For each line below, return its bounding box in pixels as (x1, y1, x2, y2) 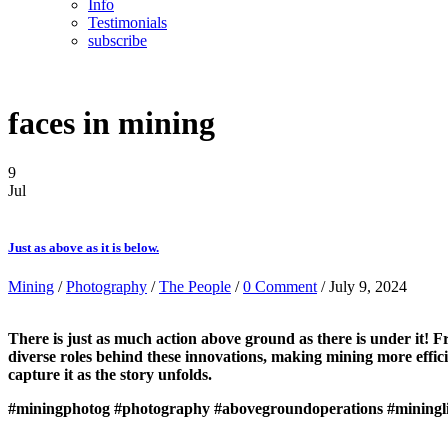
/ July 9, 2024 (317, 278, 407, 296)
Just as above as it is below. (8, 240, 159, 256)
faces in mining (8, 105, 215, 142)
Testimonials (88, 14, 167, 31)
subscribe (88, 32, 147, 49)
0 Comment (243, 278, 317, 296)
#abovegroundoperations (214, 400, 383, 418)
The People (159, 278, 231, 296)
